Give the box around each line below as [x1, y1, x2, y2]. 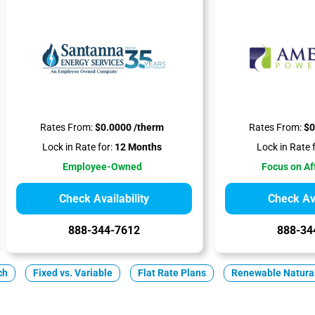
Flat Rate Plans [137, 267, 206, 279]
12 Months [112, 141, 162, 153]
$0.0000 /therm [93, 122, 165, 134]
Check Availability [58, 192, 149, 205]
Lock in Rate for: [42, 141, 113, 153]
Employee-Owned [62, 161, 142, 173]
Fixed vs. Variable [32, 267, 112, 279]
